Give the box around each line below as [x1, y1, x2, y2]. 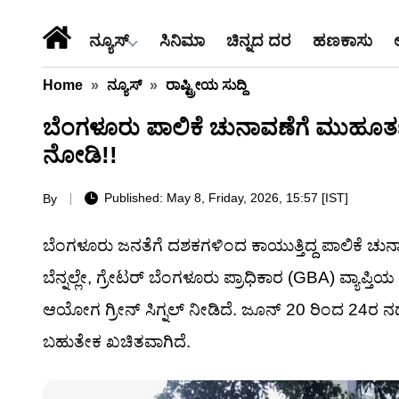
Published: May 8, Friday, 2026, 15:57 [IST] [104, 191, 348, 206]
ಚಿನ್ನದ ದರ [226, 31, 291, 50]
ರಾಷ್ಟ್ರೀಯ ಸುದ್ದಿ [166, 77, 247, 93]
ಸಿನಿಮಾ [159, 31, 205, 50]
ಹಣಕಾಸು [313, 31, 372, 50]
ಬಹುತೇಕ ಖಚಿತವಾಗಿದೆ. [43, 332, 191, 351]
